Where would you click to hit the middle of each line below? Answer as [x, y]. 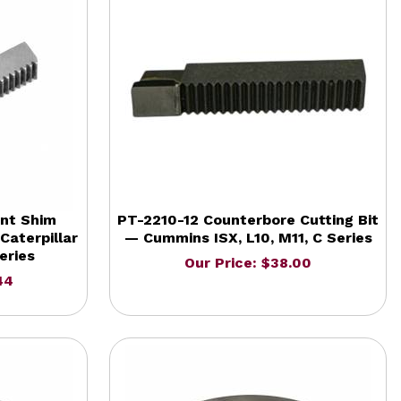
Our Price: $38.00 [248, 262]
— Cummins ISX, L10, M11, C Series [248, 237]
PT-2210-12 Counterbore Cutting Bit [248, 219]
